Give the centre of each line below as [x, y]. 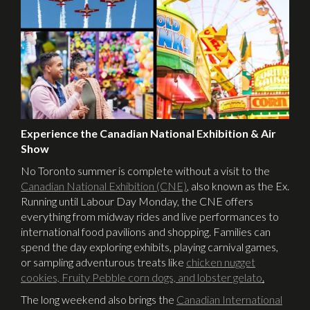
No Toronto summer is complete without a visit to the [145, 171]
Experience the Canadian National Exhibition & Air [148, 134]
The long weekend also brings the [99, 300]
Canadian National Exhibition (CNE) [104, 186]
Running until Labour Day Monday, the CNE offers [137, 201]
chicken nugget [221, 262]
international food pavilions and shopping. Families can [146, 232]
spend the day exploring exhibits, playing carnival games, [149, 247]
